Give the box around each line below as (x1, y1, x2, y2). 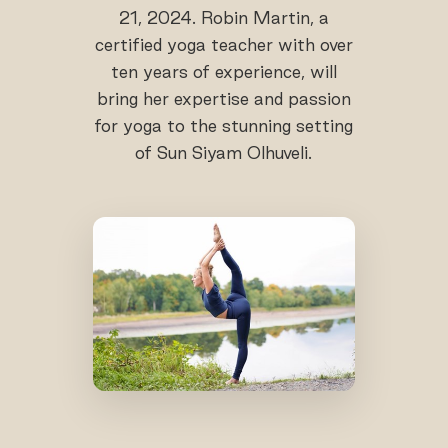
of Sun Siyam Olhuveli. (135, 143, 313, 162)
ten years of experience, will (110, 62, 337, 81)
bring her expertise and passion (96, 89, 351, 108)
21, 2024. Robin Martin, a (118, 8, 329, 27)
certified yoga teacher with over (94, 35, 353, 54)
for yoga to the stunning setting (94, 116, 354, 135)
